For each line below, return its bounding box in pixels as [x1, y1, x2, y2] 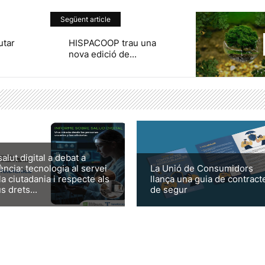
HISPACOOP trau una [69, 37, 156, 49]
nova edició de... [69, 49, 137, 60]
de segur [150, 183, 188, 195]
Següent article [60, 15, 111, 24]
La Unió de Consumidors [150, 162, 253, 174]
